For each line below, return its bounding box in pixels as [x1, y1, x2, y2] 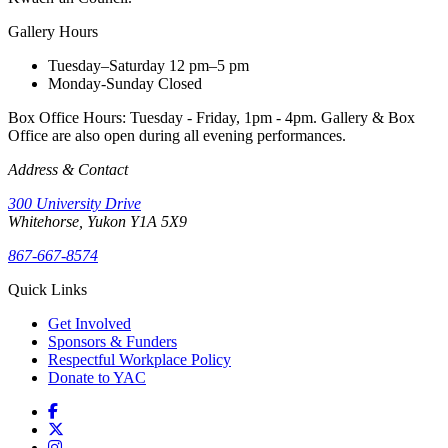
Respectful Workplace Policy [48, 351, 231, 369]
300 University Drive [8, 195, 141, 213]
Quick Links [8, 281, 87, 299]
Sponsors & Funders [48, 333, 177, 351]
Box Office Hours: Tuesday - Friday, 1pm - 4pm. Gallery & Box [8, 109, 415, 127]
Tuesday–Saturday [48, 57, 165, 75]
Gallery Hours [8, 23, 98, 41]
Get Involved [48, 315, 131, 333]
